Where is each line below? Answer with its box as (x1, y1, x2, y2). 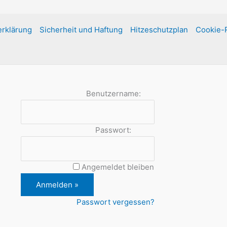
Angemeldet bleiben (81, 162, 154, 172)
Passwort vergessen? (76, 197, 155, 207)
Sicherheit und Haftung (39, 24, 123, 34)
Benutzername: (86, 88, 141, 98)
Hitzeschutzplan (130, 24, 188, 34)
